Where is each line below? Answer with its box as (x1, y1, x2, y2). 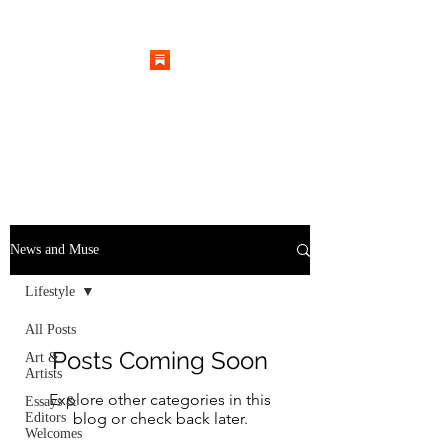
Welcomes (25, 426, 82, 441)
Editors (25, 410, 66, 425)
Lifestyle (25, 284, 75, 299)
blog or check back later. (72, 409, 248, 428)
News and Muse (10, 242, 99, 257)
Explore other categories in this (49, 390, 271, 409)
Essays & (25, 394, 77, 409)
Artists (25, 366, 62, 381)
